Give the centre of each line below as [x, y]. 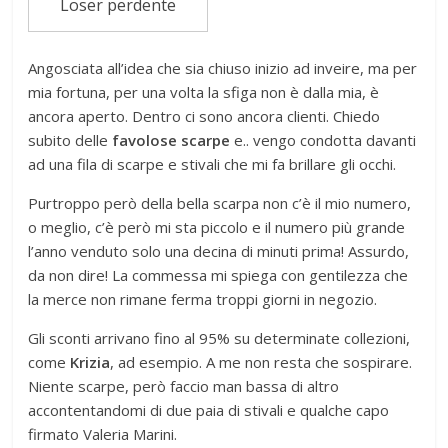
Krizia [90, 362]
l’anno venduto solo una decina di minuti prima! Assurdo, [219, 251]
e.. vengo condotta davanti [323, 140]
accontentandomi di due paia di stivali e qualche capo [209, 410]
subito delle [70, 140]
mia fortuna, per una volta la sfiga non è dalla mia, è [204, 92]
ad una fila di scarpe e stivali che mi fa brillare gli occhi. [212, 164]
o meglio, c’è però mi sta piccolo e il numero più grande [217, 227]
